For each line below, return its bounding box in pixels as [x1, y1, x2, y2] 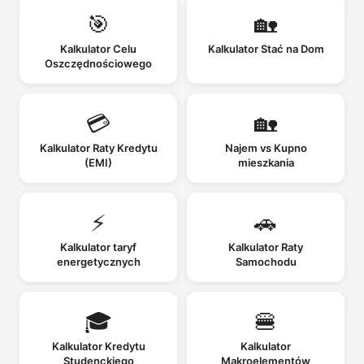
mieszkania [237, 155, 294, 169]
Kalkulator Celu [60, 41, 136, 55]
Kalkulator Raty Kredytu [39, 141, 158, 154]
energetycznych [56, 254, 141, 268]
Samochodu [235, 254, 297, 268]
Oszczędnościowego [45, 56, 152, 70]
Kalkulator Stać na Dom [207, 41, 324, 55]
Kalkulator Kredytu [51, 339, 145, 353]
